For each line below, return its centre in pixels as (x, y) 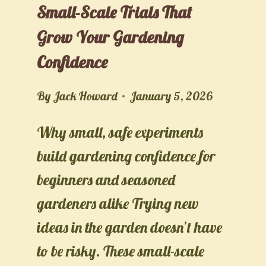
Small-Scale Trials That (115, 12)
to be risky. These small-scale (121, 251)
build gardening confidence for (126, 156)
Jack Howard (85, 96)
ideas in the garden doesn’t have (130, 227)
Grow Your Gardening (110, 37)
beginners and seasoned (106, 179)
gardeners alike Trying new (118, 203)
